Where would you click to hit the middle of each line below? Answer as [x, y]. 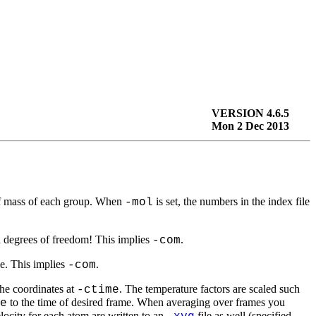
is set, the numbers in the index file [231, 201]
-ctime [98, 290]
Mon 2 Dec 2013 [250, 126]
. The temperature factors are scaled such [209, 289]
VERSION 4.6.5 [250, 113]
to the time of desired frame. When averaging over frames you [146, 302]
